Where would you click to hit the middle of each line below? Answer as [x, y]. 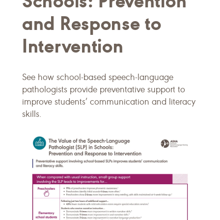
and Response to [92, 23]
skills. [32, 114]
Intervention [73, 46]
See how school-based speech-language [98, 77]
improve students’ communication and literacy [109, 102]
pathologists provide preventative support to [104, 89]
